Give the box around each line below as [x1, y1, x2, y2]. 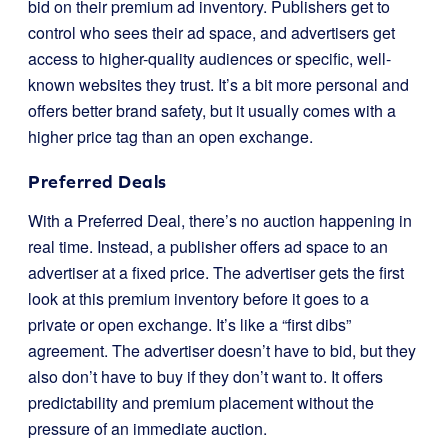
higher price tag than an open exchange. [28, 125, 313, 148]
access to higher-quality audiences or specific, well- [28, 47, 391, 70]
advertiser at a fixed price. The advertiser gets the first [28, 261, 404, 284]
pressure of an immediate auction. [28, 417, 267, 440]
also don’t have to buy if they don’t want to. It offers [28, 365, 383, 388]
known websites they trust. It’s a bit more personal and [28, 73, 409, 96]
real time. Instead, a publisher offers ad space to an [28, 235, 388, 258]
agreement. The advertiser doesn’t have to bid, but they [28, 339, 416, 362]
